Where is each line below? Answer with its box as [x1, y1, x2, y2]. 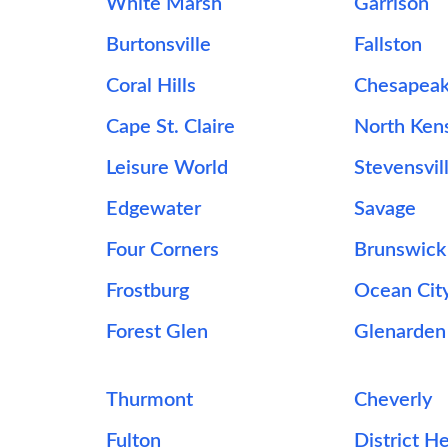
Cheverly [354, 390, 433, 410]
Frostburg [105, 281, 189, 301]
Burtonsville [105, 35, 211, 55]
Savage [354, 199, 417, 219]
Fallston [354, 35, 423, 55]
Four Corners [105, 240, 219, 260]
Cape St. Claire [105, 117, 235, 137]
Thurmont [105, 390, 193, 410]
